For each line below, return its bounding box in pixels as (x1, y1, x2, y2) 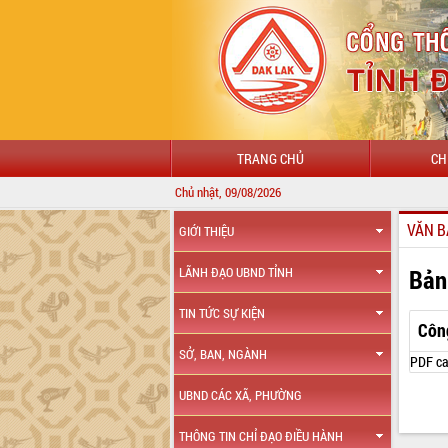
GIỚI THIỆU (179, 223, 235, 239)
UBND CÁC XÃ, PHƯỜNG (179, 387, 303, 403)
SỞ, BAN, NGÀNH (179, 346, 268, 362)
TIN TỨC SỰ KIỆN (179, 305, 266, 321)
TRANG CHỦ (236, 149, 304, 168)
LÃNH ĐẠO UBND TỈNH (179, 264, 294, 280)
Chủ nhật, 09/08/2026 (175, 183, 281, 201)
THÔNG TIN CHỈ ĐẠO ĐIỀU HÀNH (179, 428, 344, 444)
